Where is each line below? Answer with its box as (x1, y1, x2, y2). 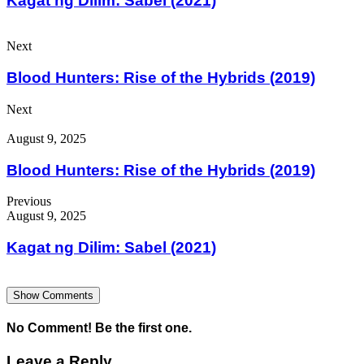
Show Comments (13, 288, 93, 301)
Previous (6, 194, 51, 209)
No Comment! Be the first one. (6, 321, 192, 336)
